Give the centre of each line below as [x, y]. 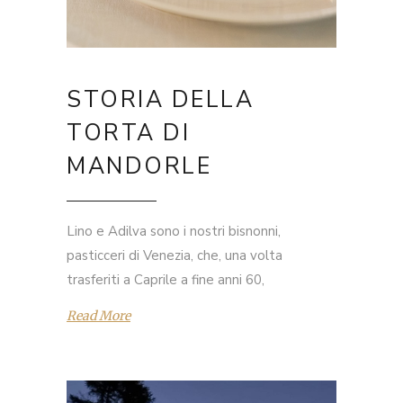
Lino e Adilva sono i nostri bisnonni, [174, 232]
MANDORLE [139, 167]
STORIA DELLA [160, 100]
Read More [99, 315]
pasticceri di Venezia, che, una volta [175, 256]
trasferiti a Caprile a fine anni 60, [166, 280]
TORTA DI [128, 134]
